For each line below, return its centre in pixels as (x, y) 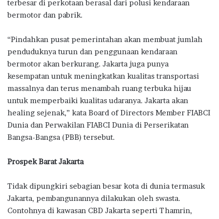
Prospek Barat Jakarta (45, 162)
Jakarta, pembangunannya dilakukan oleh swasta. (94, 198)
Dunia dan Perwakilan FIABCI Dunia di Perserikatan (98, 125)
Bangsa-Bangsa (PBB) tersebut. (61, 137)
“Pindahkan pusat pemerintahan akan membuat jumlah (105, 40)
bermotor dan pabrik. (45, 15)
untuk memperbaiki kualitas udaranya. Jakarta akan (98, 101)
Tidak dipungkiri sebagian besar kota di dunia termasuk (106, 186)
